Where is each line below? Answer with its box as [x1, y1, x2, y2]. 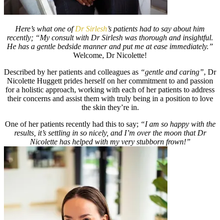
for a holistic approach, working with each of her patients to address [5, 85, 215, 94]
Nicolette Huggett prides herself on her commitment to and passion [7, 77, 213, 85]
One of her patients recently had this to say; [4, 120, 140, 128]
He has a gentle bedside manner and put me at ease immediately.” [7, 42, 213, 51]
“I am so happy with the [140, 120, 216, 128]
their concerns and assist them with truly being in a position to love [7, 94, 213, 103]
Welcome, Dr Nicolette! [73, 51, 147, 59]
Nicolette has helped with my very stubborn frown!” [29, 137, 191, 146]
